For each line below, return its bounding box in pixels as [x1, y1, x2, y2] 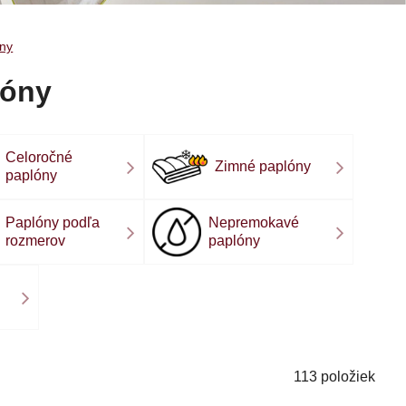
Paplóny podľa [5, 215, 100, 230]
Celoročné [5, 150, 72, 165]
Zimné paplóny [215, 159, 312, 174]
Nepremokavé [208, 215, 299, 230]
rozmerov [5, 233, 65, 248]
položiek [321, 369, 376, 384]
